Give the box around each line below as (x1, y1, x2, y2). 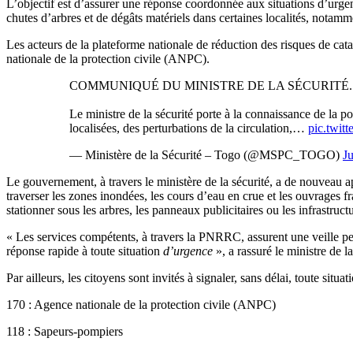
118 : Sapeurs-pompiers (6, 324, 123, 338)
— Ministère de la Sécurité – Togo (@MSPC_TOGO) (69, 147, 343, 162)
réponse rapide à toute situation (6, 243, 160, 258)
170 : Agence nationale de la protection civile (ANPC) (6, 297, 276, 311)
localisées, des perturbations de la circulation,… (69, 121, 308, 135)
